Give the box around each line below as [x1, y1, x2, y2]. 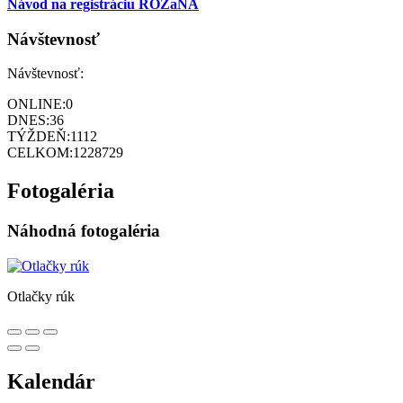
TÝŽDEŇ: [7, 129, 70, 145]
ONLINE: [7, 96, 66, 112]
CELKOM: [7, 145, 73, 161]
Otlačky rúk [7, 288, 75, 304]
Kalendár [7, 369, 95, 393]
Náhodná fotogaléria [7, 221, 160, 241]
